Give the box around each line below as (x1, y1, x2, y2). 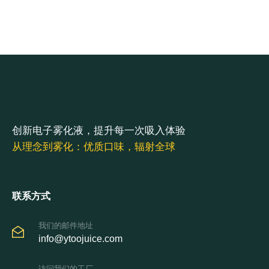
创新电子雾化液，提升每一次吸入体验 (12, 125, 186, 137)
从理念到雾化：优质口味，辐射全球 (12, 141, 175, 153)
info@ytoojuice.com (38, 233, 122, 244)
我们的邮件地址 (38, 220, 93, 230)
